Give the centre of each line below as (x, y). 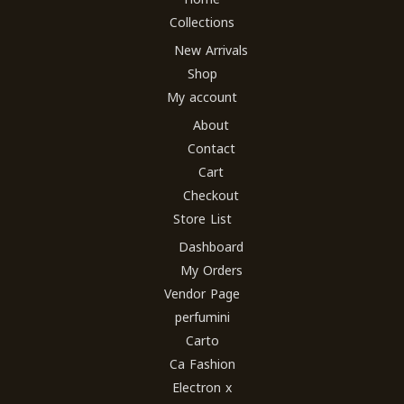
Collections (202, 23)
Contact (211, 150)
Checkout (211, 197)
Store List (202, 220)
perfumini (202, 318)
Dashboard (211, 248)
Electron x (202, 389)
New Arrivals (211, 51)
